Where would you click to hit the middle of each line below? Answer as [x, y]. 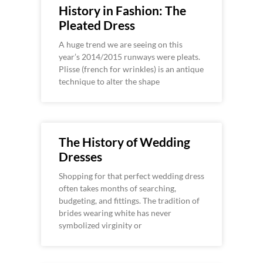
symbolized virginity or [100, 225]
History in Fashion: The [122, 11]
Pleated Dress [97, 25]
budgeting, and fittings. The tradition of [129, 201]
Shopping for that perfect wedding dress [131, 176]
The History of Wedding [124, 142]
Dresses [80, 157]
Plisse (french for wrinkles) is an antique [131, 69]
